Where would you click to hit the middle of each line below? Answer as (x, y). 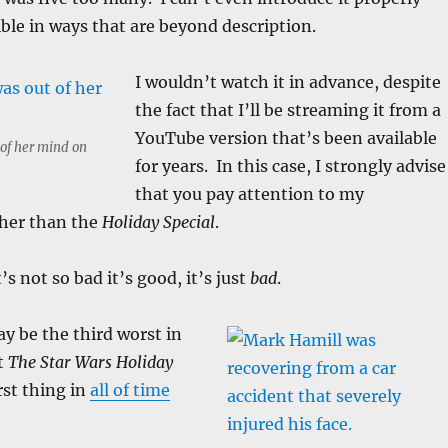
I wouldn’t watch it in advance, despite (287, 81)
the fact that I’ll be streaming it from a (287, 109)
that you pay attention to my (249, 193)
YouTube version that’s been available (285, 137)
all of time (129, 389)
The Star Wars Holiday (90, 361)
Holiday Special (158, 221)
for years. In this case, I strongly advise (290, 165)
